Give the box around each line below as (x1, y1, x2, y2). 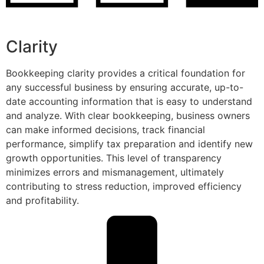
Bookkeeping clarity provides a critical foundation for (6, 67, 245, 80)
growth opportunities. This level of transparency (6, 152, 222, 164)
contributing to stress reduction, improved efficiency (6, 180, 242, 193)
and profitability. (6, 194, 79, 207)
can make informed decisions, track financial (6, 124, 205, 136)
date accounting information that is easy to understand (6, 95, 252, 108)
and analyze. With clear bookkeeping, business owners (6, 110, 250, 122)
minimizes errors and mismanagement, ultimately (6, 166, 224, 179)
